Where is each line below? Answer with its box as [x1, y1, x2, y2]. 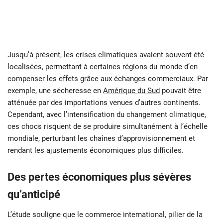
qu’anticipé [7, 188, 60, 201]
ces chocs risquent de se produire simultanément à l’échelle [7, 122, 208, 131]
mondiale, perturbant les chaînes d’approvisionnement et [7, 134, 195, 143]
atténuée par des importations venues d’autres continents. [7, 98, 201, 108]
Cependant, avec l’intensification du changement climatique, [7, 110, 206, 119]
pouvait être [160, 86, 201, 96]
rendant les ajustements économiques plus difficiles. [7, 146, 184, 155]
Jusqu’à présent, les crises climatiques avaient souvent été [7, 50, 204, 60]
